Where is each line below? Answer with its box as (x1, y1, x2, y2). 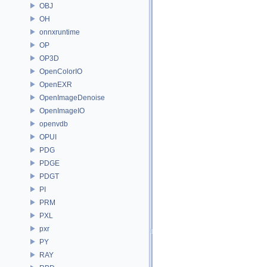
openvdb (39, 119, 68, 128)
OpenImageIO (39, 106, 85, 115)
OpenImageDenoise (39, 93, 105, 102)
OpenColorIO (39, 67, 82, 76)
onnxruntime (39, 27, 80, 36)
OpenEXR (39, 80, 72, 89)
